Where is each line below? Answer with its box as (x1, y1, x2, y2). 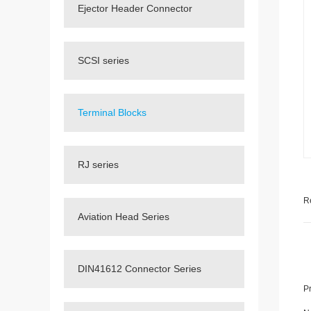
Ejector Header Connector (78, 3, 192, 14)
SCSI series (78, 55, 129, 66)
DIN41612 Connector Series (78, 263, 201, 274)
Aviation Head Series (78, 211, 169, 222)
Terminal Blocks (78, 107, 146, 118)
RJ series (78, 159, 119, 170)
